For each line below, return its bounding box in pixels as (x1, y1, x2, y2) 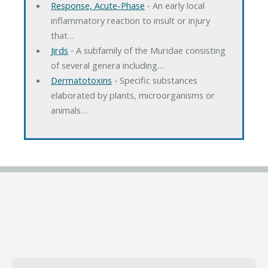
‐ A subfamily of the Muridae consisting (68, 44, 226, 56)
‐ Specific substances (111, 74, 197, 86)
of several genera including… (50, 59, 164, 71)
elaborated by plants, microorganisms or (50, 89, 215, 101)
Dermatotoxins (50, 74, 112, 86)
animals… (50, 103, 87, 116)
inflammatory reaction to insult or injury (50, 14, 210, 26)
